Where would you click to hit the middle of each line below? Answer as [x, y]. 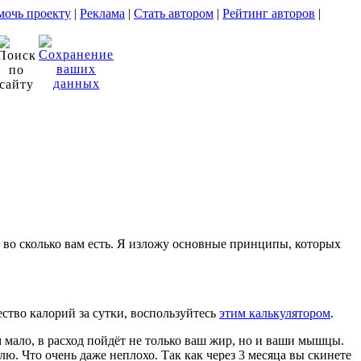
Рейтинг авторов [269, 13]
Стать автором [174, 13]
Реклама [102, 13]
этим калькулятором [275, 313]
